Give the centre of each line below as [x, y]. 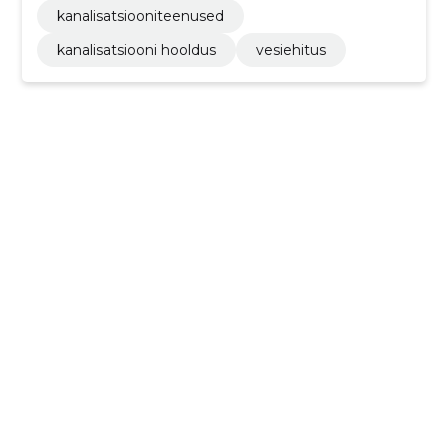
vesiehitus [290, 50]
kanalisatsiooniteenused [140, 16]
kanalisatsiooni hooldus [136, 50]
